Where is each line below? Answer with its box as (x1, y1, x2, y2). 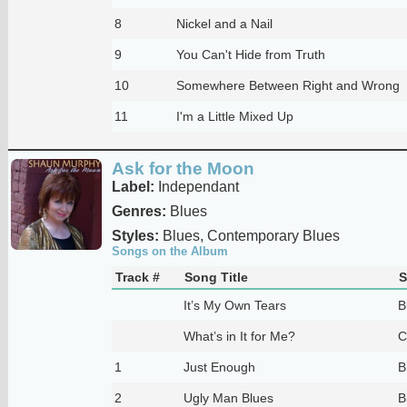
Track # (114, 269, 160, 284)
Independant (154, 178, 239, 194)
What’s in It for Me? (183, 328, 295, 343)
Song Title (184, 269, 248, 284)
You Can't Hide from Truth (175, 46, 325, 62)
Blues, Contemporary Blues (158, 227, 340, 243)
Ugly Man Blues (183, 390, 273, 405)
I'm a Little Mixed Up (175, 108, 293, 124)
